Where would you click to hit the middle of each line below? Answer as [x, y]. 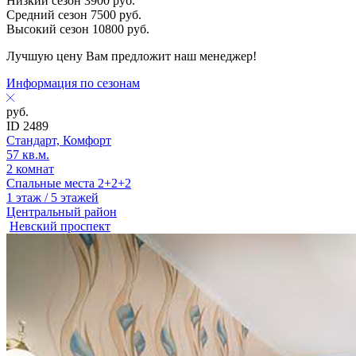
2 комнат [30, 168]
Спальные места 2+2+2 [69, 183]
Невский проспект [60, 226]
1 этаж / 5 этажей [52, 197]
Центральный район [62, 211]
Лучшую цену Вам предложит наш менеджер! [132, 56]
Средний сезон [47, 14]
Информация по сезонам [73, 83]
